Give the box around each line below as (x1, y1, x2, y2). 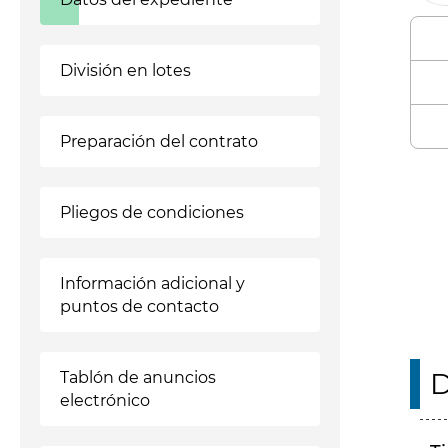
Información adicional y (60, 274, 245, 293)
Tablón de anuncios (60, 368, 216, 387)
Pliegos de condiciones (60, 203, 244, 222)
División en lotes (60, 61, 191, 80)
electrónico (60, 391, 150, 410)
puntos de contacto (60, 297, 219, 316)
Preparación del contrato (60, 132, 258, 151)
